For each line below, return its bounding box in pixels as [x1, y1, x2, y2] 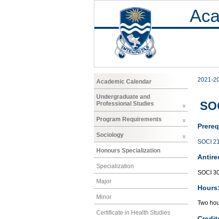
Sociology [96, 131, 124, 138]
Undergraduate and [96, 93, 150, 101]
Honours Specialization [96, 147, 160, 154]
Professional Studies [96, 100, 154, 108]
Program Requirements [96, 116, 162, 123]
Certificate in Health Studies [96, 209, 170, 216]
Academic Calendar [96, 78, 152, 85]
